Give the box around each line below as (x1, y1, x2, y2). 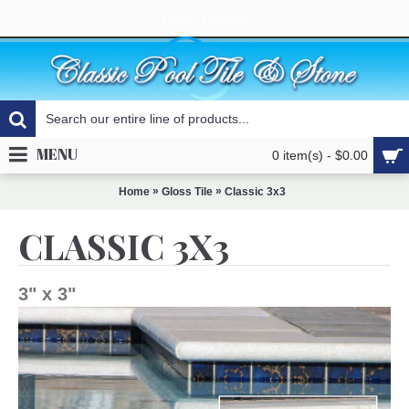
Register (202, 12, 246, 26)
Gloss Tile (162, 184, 213, 198)
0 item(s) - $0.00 (272, 148, 368, 163)
